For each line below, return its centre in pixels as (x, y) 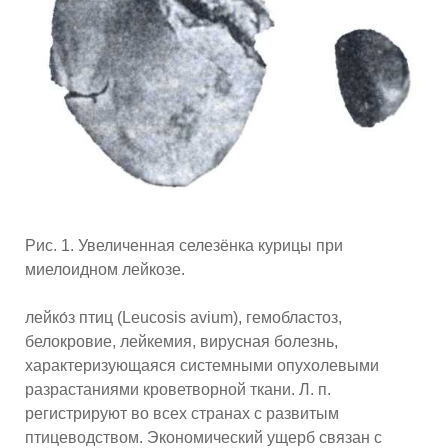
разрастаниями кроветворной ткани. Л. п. (178, 390)
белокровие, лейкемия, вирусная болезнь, (181, 342)
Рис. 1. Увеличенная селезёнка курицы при (184, 246)
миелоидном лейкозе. (105, 270)
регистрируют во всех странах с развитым (182, 414)
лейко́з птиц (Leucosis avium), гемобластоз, (183, 318)
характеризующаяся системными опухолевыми (202, 366)
